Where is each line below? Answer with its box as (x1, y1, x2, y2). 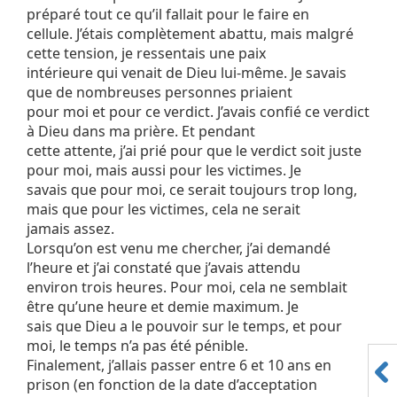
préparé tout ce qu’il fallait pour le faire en (27, 4, 309, 25)
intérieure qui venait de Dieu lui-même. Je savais (27, 63, 346, 83)
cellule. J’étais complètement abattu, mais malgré (27, 24, 354, 44)
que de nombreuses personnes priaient (27, 82, 292, 103)
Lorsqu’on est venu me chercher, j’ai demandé (27, 238, 331, 259)
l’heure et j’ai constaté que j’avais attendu (27, 258, 300, 278)
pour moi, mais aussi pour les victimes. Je (27, 160, 301, 181)
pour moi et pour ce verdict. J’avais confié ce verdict (27, 102, 370, 122)
